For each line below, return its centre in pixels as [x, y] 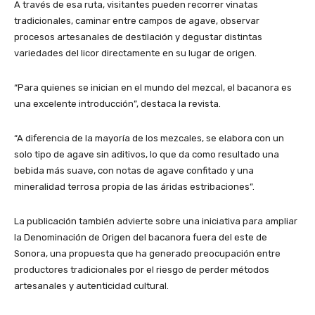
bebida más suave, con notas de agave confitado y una [134, 170]
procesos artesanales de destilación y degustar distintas [138, 37]
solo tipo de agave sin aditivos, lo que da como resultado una [147, 154]
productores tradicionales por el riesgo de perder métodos [142, 269]
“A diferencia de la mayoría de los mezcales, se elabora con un [149, 138]
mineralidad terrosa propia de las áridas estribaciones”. [134, 186]
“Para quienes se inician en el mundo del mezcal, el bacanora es [153, 87]
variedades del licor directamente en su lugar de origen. [135, 53]
